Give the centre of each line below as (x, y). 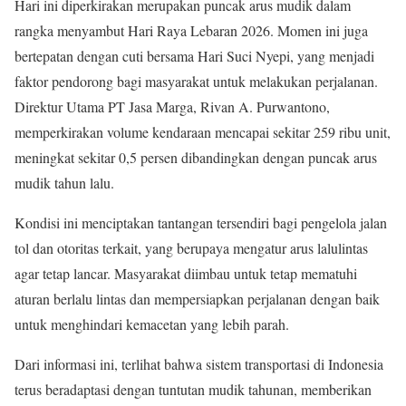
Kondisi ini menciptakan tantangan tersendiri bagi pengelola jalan (201, 223)
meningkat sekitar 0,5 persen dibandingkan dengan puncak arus (196, 158)
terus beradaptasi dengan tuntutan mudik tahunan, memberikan (193, 390)
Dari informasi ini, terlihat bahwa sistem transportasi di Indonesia (199, 364)
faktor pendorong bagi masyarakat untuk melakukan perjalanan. (196, 82)
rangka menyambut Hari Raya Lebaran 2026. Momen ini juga (191, 31)
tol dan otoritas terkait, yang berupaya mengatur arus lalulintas (191, 248)
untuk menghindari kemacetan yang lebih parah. (152, 324)
